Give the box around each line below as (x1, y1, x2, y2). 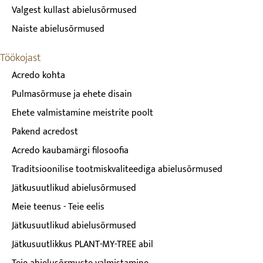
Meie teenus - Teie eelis (12, 199, 104, 215)
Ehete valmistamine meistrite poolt (12, 105, 153, 121)
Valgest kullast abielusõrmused (12, 2, 137, 18)
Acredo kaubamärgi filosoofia (12, 143, 129, 159)
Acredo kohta (12, 68, 65, 83)
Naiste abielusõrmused (12, 21, 104, 37)
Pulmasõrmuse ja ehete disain (12, 86, 132, 102)
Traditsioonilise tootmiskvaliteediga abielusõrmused (12, 161, 222, 177)
